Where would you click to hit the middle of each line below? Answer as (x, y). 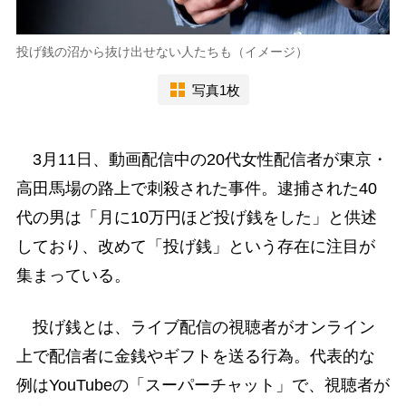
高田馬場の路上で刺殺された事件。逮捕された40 (196, 189)
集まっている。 (73, 276)
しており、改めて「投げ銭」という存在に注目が (195, 247)
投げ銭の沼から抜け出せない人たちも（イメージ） (162, 52)
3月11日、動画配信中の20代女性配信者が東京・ (202, 160)
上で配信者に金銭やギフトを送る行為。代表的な (195, 357)
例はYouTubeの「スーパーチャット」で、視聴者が (203, 386)
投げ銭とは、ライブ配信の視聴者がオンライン (195, 328)
